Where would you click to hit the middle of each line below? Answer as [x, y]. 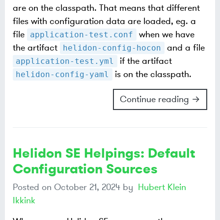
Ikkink [24, 201]
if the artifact [144, 61]
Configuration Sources [85, 169]
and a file [184, 48]
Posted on [33, 187]
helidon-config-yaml [63, 75]
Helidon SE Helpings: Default [104, 153]
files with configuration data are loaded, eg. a [104, 21]
